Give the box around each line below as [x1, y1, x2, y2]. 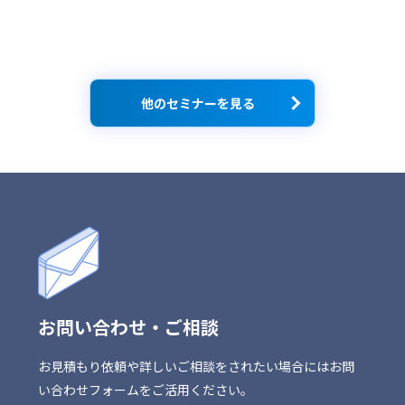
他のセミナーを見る [141, 94, 255, 113]
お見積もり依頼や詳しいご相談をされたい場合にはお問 [38, 357, 355, 376]
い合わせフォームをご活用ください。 [38, 381, 254, 400]
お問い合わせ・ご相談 [38, 314, 220, 341]
